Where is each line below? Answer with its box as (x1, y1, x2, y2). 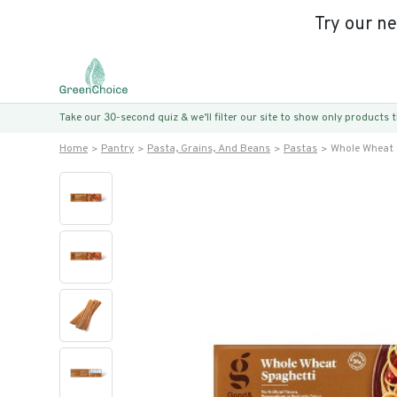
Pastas (284, 142, 317, 156)
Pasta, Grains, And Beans (147, 142, 270, 156)
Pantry (101, 142, 134, 156)
